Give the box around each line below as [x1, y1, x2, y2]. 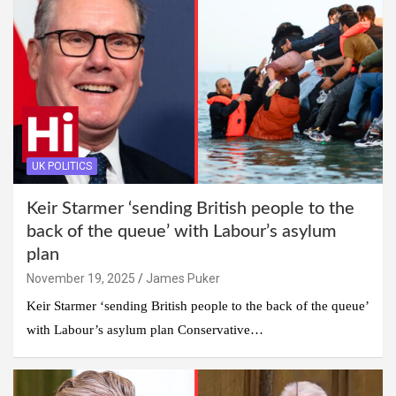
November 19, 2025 [27, 270, 135, 286]
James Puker [146, 270, 220, 286]
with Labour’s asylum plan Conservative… [27, 322, 263, 337]
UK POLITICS [32, 159, 92, 172]
